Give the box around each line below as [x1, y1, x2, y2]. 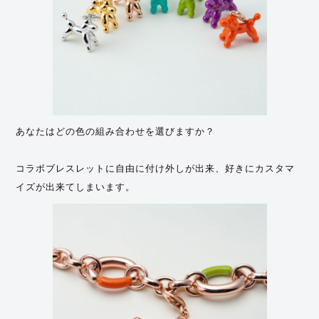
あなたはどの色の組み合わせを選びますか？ [16, 125, 216, 137]
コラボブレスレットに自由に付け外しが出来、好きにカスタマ [16, 162, 296, 174]
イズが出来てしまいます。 [16, 181, 136, 192]
